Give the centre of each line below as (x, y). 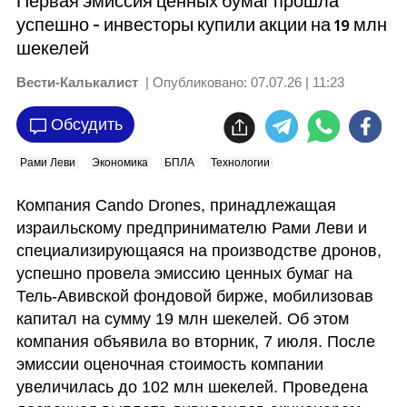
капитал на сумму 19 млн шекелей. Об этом (182, 319)
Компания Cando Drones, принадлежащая (176, 205)
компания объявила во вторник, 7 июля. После (195, 342)
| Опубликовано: (194, 82)
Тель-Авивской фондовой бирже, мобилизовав (194, 296)
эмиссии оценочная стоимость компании (169, 364)
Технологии (241, 162)
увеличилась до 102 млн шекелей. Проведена (192, 387)
